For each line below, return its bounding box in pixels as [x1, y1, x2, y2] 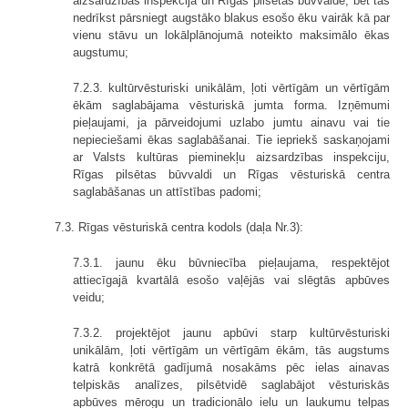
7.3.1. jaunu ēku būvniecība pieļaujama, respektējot [73, 255, 390, 270]
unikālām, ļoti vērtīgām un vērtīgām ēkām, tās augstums [73, 342, 390, 357]
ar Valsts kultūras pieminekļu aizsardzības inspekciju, [73, 149, 390, 164]
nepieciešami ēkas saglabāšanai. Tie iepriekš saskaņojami [73, 132, 390, 147]
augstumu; [73, 45, 128, 59]
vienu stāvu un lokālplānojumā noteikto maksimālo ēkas [73, 27, 390, 42]
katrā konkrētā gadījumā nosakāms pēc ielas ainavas [73, 360, 390, 374]
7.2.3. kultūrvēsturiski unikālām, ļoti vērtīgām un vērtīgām [73, 80, 390, 95]
